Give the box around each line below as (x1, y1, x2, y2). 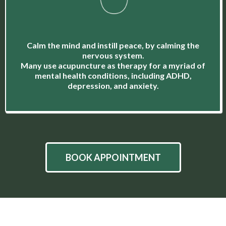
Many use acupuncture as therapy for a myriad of (21, 61, 205, 71)
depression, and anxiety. (67, 81, 159, 91)
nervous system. (82, 50, 144, 61)
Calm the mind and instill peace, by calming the (27, 40, 199, 50)
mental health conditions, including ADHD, (34, 71, 192, 81)
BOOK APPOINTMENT (65, 152, 161, 163)
